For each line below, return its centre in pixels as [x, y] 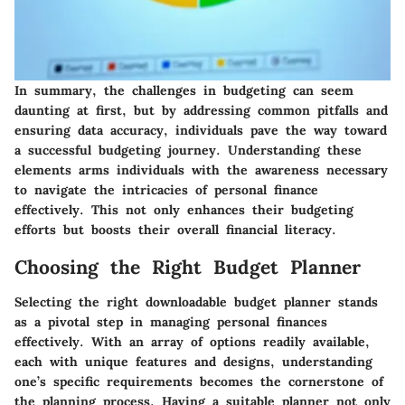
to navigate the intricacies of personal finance [166, 190]
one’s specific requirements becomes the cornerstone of [199, 381]
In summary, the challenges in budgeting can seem [184, 91]
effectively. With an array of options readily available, [192, 341]
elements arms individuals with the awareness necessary [201, 170]
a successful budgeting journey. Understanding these [188, 151]
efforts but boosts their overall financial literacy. [175, 230]
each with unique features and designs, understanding [193, 361]
